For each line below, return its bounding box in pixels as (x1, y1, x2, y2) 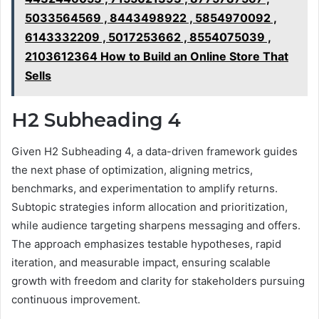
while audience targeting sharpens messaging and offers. (11, 219, 300, 232)
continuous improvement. (11, 293, 140, 306)
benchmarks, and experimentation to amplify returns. (11, 182, 278, 195)
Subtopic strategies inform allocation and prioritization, (11, 200, 288, 214)
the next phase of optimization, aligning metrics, (11, 163, 253, 177)
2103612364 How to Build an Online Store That (25, 48, 288, 63)
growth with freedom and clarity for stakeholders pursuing (11, 274, 305, 288)
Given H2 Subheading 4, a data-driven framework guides (11, 145, 298, 158)
